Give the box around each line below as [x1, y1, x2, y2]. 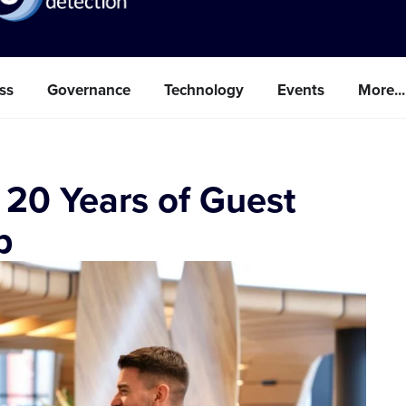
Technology [164, 78, 244, 101]
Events [277, 78, 324, 101]
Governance [47, 78, 130, 101]
